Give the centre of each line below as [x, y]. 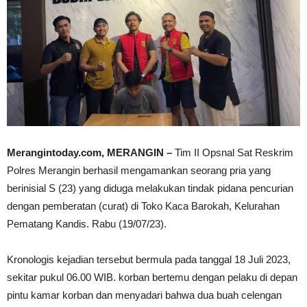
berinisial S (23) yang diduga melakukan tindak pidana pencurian [150, 188]
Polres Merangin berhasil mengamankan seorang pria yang [139, 170]
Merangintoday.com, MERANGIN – [89, 152]
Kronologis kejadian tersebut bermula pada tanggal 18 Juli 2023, [149, 259]
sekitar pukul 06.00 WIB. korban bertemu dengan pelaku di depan [152, 277]
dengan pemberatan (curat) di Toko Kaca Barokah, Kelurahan [143, 206]
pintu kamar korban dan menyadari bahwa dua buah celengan [144, 295]
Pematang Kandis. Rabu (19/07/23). [87, 224]
